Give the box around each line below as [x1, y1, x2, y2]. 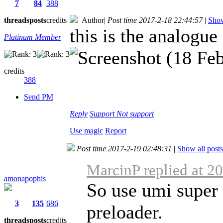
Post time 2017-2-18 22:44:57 [108, 15, 203, 24]
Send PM [24, 92, 53, 101]
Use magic [70, 126, 103, 135]
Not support [116, 109, 154, 118]
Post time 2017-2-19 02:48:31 [77, 144, 172, 153]
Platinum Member [4, 32, 61, 41]
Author [78, 15, 104, 24]
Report [105, 126, 126, 135]
